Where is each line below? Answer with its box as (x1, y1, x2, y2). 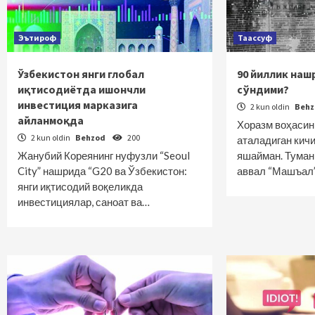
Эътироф (18, 32, 56, 43)
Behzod (75, 132, 107, 143)
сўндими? (237, 82, 290, 96)
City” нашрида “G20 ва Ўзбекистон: (18, 165, 187, 177)
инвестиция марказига (18, 98, 138, 112)
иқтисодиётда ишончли (18, 82, 146, 96)
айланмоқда (18, 113, 84, 127)
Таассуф (238, 32, 273, 43)
